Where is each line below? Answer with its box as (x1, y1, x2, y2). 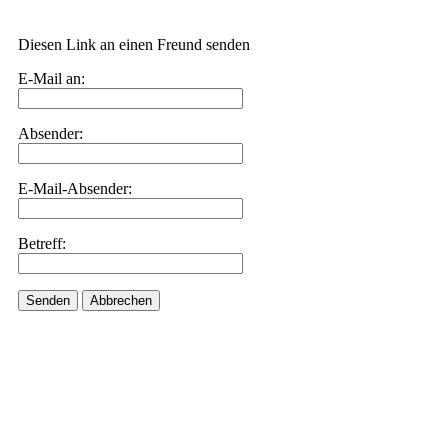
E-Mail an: (18, 70, 85, 87)
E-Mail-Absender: (18, 180, 132, 197)
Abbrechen (90, 293, 152, 308)
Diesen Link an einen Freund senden (18, 36, 250, 53)
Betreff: (18, 235, 66, 252)
